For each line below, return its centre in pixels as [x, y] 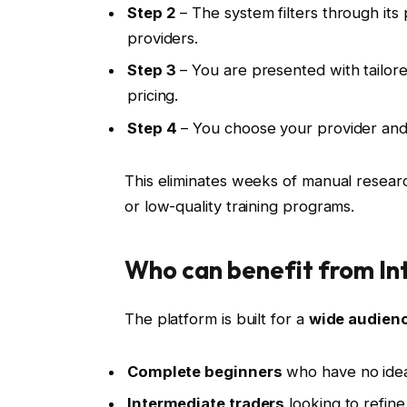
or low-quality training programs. [239, 206]
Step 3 [151, 70]
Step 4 [152, 128]
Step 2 [151, 13]
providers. [163, 39]
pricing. [153, 96]
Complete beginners [204, 372]
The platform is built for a [216, 319]
